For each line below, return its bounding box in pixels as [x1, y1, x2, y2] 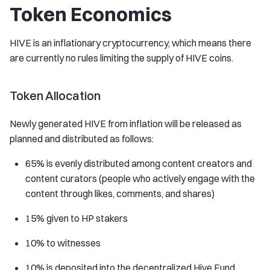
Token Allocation [10, 88, 101, 103]
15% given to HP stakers [25, 212, 128, 224]
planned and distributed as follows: [10, 133, 154, 145]
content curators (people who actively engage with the [25, 172, 255, 184]
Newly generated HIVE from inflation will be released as [10, 118, 242, 130]
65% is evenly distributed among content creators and [25, 157, 252, 169]
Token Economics [10, 2, 172, 26]
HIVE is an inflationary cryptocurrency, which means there [10, 37, 251, 49]
